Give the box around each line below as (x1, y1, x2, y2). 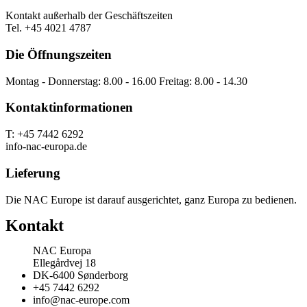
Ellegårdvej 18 (33, 256, 96, 269)
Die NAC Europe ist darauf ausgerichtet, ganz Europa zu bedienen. (5, 193, 297, 206)
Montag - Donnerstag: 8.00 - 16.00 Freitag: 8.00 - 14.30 (5, 75, 247, 87)
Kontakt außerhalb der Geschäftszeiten (5, 10, 173, 22)
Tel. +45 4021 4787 (5, 22, 91, 34)
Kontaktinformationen (5, 100, 133, 115)
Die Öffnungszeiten (5, 47, 112, 62)
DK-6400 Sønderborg (33, 269, 128, 281)
